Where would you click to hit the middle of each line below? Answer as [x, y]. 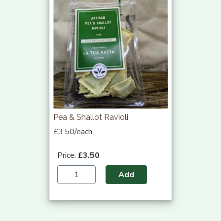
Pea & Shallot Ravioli [91, 117]
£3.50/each [73, 132]
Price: [68, 156]
